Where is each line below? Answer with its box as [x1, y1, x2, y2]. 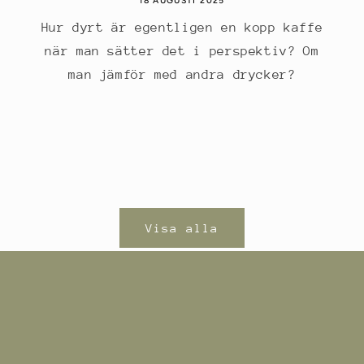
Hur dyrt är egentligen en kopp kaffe [41, 19, 323, 35]
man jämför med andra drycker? [68, 67, 296, 82]
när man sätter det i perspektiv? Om [45, 43, 319, 58]
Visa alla [145, 220, 219, 235]
